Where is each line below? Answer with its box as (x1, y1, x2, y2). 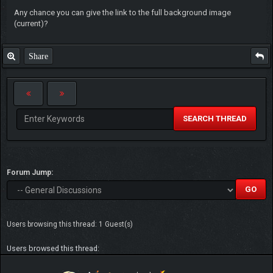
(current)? (13, 18, 48, 28)
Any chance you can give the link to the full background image (13, 7, 231, 17)
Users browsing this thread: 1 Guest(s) (7, 219, 133, 229)
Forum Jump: (7, 168, 53, 177)
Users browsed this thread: (7, 243, 99, 253)
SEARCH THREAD (183, 113, 247, 123)
